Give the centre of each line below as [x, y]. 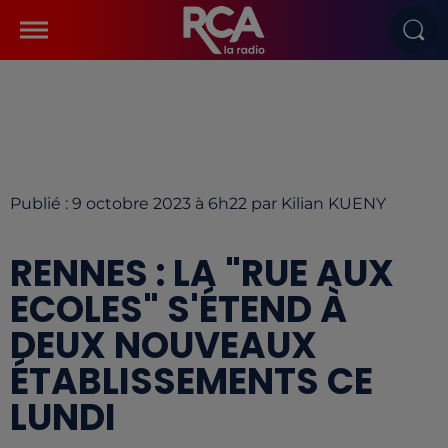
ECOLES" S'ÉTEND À [178, 309]
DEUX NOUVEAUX [163, 345]
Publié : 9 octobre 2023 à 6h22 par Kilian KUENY [198, 203]
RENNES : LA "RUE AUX [202, 273]
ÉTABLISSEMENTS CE [191, 381]
